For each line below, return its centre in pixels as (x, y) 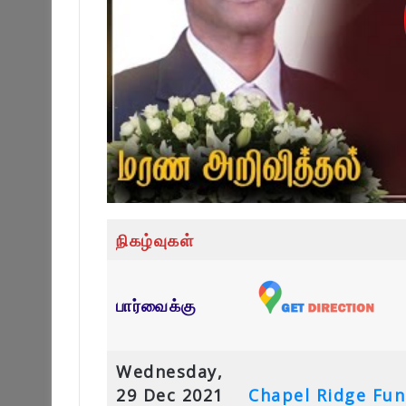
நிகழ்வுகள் (155, 240)
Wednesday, (169, 371)
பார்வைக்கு (157, 305)
